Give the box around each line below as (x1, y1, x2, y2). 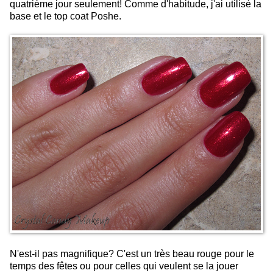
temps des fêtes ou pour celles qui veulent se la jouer (10, 261, 238, 272)
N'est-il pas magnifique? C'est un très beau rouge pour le (10, 249, 254, 260)
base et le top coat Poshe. (10, 10, 121, 21)
